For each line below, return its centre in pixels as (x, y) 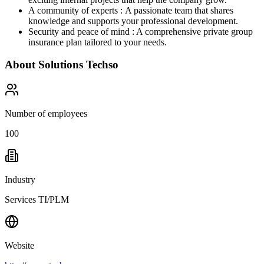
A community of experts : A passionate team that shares (131, 10)
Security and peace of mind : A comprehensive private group (141, 31)
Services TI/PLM (37, 199)
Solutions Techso (78, 65)
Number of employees (46, 113)
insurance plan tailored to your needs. (98, 42)
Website (19, 245)
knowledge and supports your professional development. (133, 21)
